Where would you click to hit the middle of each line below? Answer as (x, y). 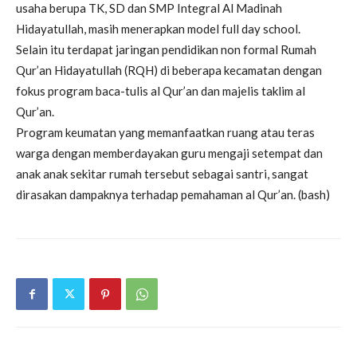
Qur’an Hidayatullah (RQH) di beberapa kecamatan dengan (169, 71)
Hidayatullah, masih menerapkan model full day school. (158, 29)
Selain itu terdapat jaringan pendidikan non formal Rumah (166, 50)
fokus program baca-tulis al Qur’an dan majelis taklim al (161, 91)
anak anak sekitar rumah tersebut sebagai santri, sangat (162, 174)
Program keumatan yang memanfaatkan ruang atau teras (165, 133)
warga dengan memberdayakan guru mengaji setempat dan (169, 153)
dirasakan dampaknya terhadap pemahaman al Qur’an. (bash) (173, 195)
